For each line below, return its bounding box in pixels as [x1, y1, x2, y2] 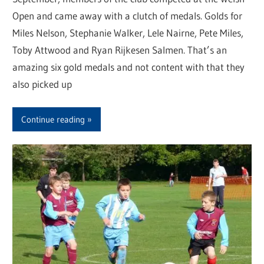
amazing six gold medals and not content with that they [12, 60, 245, 73]
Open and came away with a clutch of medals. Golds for [12, 9, 243, 22]
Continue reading [21, 113, 85, 125]
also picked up [12, 77, 72, 90]
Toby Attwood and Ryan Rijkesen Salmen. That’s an [12, 43, 227, 56]
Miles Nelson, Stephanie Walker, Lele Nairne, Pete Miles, [12, 26, 244, 39]
